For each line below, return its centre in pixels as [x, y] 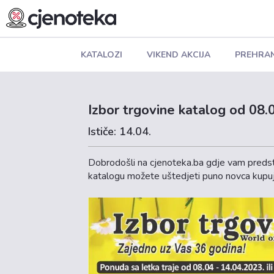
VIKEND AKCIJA [178, 54]
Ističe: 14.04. [120, 131]
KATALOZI [101, 54]
